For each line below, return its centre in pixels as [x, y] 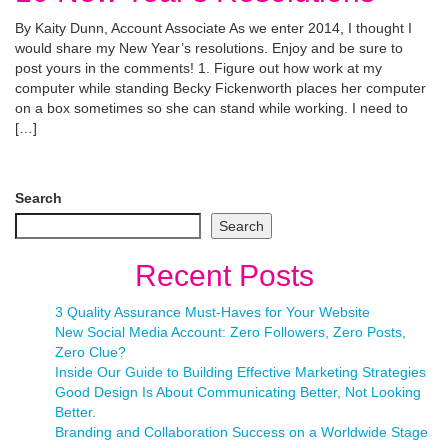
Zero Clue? [90, 352]
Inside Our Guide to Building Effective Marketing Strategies [240, 372]
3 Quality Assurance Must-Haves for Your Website [212, 312]
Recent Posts [224, 275]
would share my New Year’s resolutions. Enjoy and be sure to [209, 48]
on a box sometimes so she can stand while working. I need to [211, 108]
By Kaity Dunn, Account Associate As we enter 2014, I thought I [213, 28]
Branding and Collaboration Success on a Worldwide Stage [241, 432]
